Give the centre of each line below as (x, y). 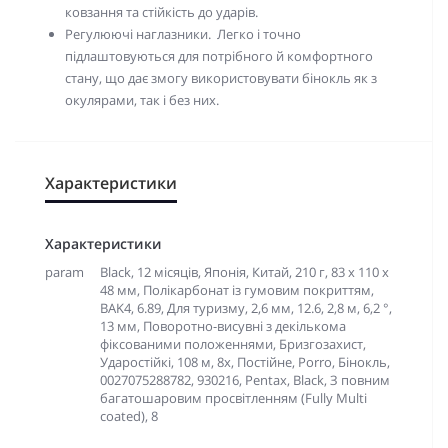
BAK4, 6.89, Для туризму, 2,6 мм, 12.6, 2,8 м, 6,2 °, (246, 308)
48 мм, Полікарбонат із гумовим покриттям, (237, 290)
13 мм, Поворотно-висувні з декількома (223, 326)
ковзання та (102, 12)
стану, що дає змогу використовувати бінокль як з (221, 78)
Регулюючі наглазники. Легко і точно (183, 34)
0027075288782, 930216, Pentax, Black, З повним (245, 380)
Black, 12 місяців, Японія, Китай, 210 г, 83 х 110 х (244, 272)
